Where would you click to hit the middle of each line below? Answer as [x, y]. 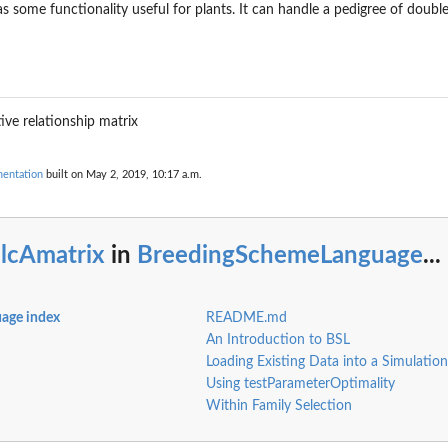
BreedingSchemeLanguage [280, 256]
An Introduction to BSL [277, 339]
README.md [246, 317]
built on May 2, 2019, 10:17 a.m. [122, 174]
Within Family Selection [278, 405]
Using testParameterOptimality [300, 383]
